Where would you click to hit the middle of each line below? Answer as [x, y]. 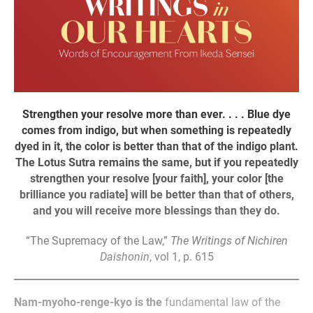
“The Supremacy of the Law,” [98, 241]
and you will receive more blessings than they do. [156, 211]
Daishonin [124, 257]
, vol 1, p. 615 [181, 257]
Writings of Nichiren [239, 241]
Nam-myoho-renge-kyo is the [88, 303]
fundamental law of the [221, 303]
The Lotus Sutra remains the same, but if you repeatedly [156, 163]
